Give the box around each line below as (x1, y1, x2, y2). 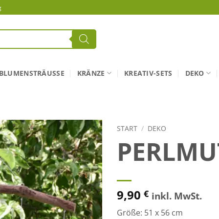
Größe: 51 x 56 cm (117, 207, 183, 218)
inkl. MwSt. (152, 189, 202, 202)
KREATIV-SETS (124, 68, 173, 78)
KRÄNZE (77, 68, 105, 78)
